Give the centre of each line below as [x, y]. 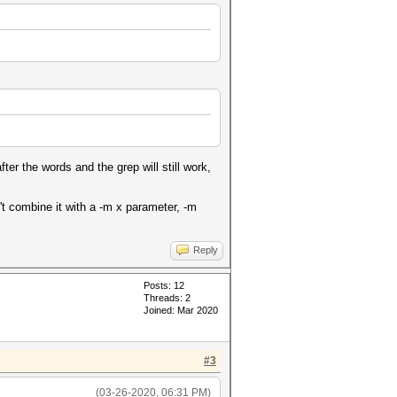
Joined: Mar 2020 [181, 310]
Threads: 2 [167, 298]
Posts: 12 [164, 285]
